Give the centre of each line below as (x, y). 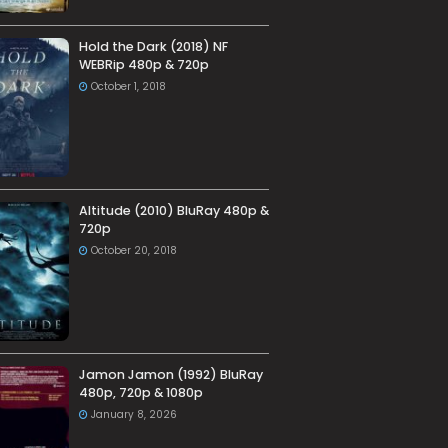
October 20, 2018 (133, 251)
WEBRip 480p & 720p (143, 65)
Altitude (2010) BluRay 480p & (173, 211)
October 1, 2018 (128, 87)
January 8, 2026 (133, 415)
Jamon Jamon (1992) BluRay (170, 375)
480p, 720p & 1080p (140, 393)
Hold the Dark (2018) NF (153, 47)
